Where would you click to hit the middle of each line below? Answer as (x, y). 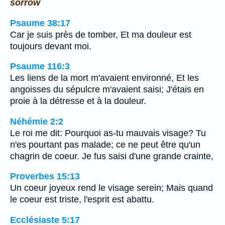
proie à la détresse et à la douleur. (78, 101)
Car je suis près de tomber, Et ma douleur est (101, 34)
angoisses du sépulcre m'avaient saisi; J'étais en (107, 90)
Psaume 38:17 (40, 23)
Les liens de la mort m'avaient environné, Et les (104, 78)
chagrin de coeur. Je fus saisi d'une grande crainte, (112, 156)
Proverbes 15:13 (45, 177)
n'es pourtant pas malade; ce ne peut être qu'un (105, 144)
